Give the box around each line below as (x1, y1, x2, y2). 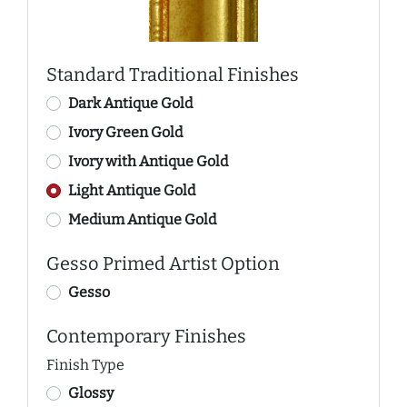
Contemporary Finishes (46, 325, 246, 347)
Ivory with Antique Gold (68, 153, 228, 170)
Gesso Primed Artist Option (46, 253, 280, 274)
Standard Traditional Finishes (46, 64, 299, 85)
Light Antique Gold (68, 182, 195, 199)
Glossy (68, 384, 114, 402)
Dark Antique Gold (68, 94, 193, 112)
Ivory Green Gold (68, 124, 183, 141)
